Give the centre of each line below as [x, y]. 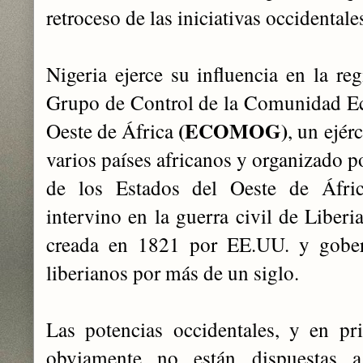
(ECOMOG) [233, 131]
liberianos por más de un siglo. [173, 272]
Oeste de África [113, 130]
